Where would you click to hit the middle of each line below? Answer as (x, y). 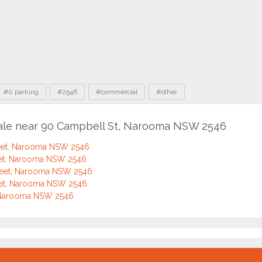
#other (167, 92)
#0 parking (21, 92)
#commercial (117, 92)
